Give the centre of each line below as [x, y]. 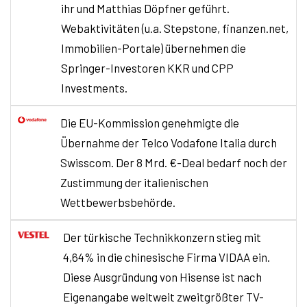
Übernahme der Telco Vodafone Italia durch [169, 142]
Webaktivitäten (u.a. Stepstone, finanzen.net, [175, 28]
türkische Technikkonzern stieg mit [172, 237]
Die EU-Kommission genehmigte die [150, 122]
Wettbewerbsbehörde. [118, 202]
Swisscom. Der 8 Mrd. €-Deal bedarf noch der [174, 162]
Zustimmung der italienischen [134, 182]
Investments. [94, 87]
